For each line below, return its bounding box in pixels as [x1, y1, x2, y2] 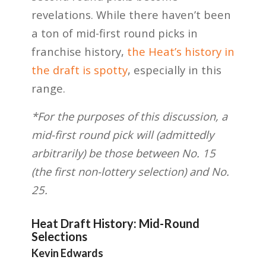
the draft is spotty [31, 62, 128, 78]
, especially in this [127, 62, 221, 78]
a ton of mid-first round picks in [31, 26, 198, 41]
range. [31, 81, 65, 96]
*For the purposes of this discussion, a [31, 108, 227, 123]
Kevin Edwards [31, 246, 103, 259]
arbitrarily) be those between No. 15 [31, 145, 216, 160]
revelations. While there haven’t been [31, 7, 231, 23]
